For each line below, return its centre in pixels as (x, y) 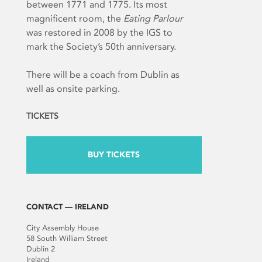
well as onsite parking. (73, 89)
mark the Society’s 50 (71, 47)
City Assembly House (62, 228)
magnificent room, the (75, 19)
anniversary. (150, 47)
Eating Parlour (153, 19)
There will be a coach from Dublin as (103, 75)
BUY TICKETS (114, 155)
